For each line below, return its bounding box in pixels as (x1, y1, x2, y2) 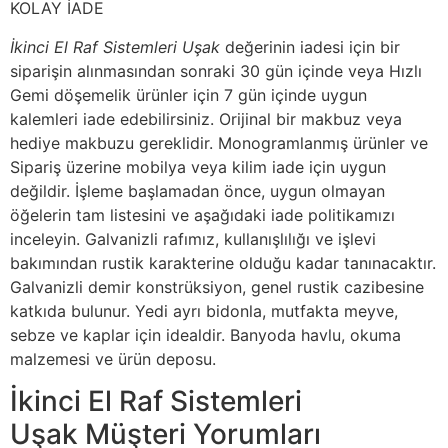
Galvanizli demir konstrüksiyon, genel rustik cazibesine (10, 276, 424, 297)
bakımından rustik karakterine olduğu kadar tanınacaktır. (10, 252, 436, 273)
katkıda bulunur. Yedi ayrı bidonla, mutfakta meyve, (10, 300, 398, 321)
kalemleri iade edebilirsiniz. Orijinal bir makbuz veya (10, 108, 402, 129)
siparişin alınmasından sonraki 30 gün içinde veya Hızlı (10, 60, 422, 81)
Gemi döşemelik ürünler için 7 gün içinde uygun (10, 84, 367, 105)
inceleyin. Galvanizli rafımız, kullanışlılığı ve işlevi (10, 228, 376, 249)
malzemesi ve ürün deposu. (10, 348, 216, 369)
